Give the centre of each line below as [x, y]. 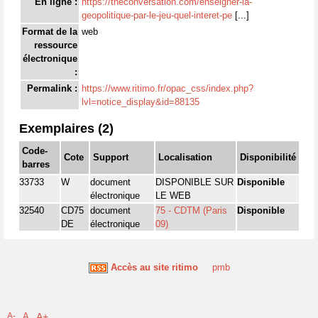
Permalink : [52, 88]
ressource [56, 45]
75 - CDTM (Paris [191, 210]
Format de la [50, 32]
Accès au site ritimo [154, 267]
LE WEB [173, 196]
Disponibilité [268, 157]
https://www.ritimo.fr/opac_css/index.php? [168, 88]
